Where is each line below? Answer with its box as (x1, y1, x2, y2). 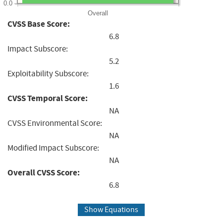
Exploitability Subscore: (7, 68, 89, 79)
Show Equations (84, 205, 138, 215)
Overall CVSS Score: (7, 166, 80, 178)
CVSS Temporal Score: (7, 92, 88, 104)
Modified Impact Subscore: (7, 142, 99, 153)
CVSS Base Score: (7, 18, 70, 30)
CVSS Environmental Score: (7, 117, 102, 128)
